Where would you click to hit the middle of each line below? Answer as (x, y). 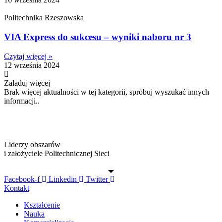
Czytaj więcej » (28, 56)
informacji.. (22, 101)
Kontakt (17, 188)
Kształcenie (42, 205)
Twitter (97, 179)
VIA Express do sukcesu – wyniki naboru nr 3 (98, 37)
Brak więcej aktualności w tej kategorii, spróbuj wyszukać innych (107, 92)
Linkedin (63, 179)
